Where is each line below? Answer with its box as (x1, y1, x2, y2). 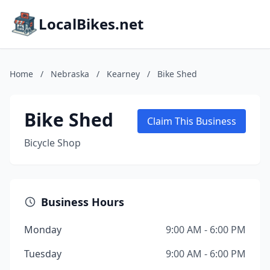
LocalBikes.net (39, 14, 143, 34)
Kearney (107, 68, 140, 80)
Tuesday (24, 247, 61, 260)
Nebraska (51, 68, 89, 80)
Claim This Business (147, 115, 236, 128)
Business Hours (41, 195, 124, 209)
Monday (24, 223, 61, 236)
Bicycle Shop (24, 136, 81, 149)
